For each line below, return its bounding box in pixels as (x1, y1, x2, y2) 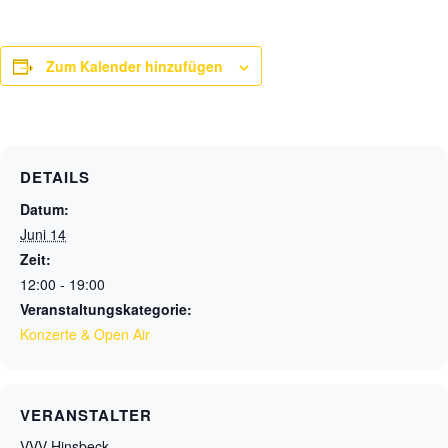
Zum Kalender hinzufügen (46, 56, 223, 76)
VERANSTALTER (20, 404, 152, 426)
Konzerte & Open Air (20, 324, 150, 344)
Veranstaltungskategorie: (20, 299, 192, 319)
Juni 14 (20, 224, 66, 244)
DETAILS (20, 166, 90, 188)
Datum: (20, 199, 69, 219)
